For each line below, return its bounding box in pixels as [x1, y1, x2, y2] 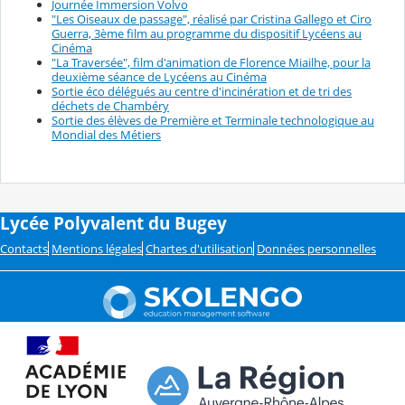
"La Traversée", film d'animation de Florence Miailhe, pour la [52, 54, 371, 71]
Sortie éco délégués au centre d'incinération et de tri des [52, 83, 352, 100]
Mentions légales [52, 240, 142, 257]
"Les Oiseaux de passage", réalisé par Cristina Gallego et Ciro [52, 11, 372, 28]
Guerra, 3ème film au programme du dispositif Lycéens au [52, 25, 362, 42]
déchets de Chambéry [52, 98, 169, 115]
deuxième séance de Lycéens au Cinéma [52, 69, 267, 86]
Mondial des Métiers [52, 127, 161, 144]
